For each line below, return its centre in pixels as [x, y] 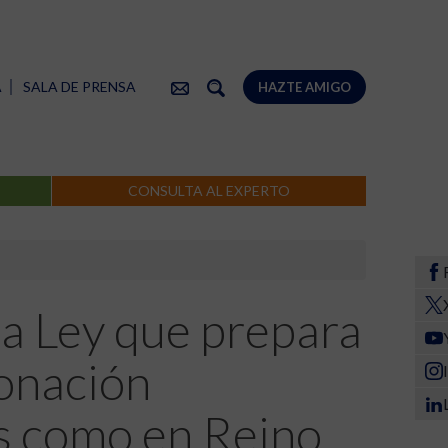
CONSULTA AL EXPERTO [209, 190]
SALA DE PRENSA [79, 86]
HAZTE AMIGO [304, 87]
